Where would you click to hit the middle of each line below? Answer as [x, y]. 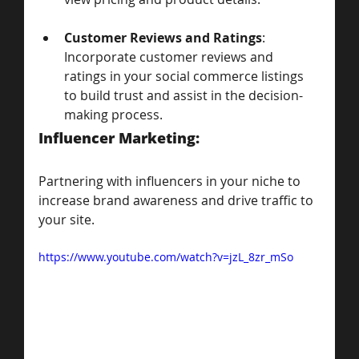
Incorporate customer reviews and [170, 56]
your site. [67, 219]
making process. [113, 114]
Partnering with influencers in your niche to [171, 181]
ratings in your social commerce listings [186, 76]
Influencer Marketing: [121, 137]
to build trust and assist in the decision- [184, 95]
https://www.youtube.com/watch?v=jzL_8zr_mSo [166, 256]
